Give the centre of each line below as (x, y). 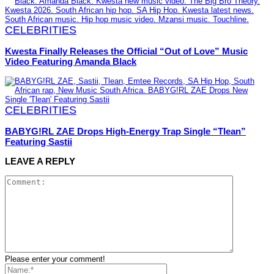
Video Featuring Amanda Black (71, 62)
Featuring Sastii (39, 141)
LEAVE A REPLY (40, 161)
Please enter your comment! (55, 259)
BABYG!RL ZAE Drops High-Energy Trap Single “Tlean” (125, 131)
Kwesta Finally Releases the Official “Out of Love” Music (126, 51)
